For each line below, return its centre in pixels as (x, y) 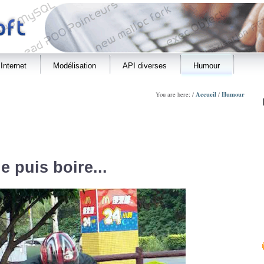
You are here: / (176, 94)
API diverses (145, 66)
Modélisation (75, 66)
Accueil (206, 94)
